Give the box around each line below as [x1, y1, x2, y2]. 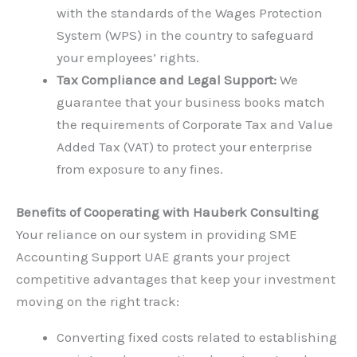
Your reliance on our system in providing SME [16, 226, 297, 242]
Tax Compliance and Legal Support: [57, 72, 277, 88]
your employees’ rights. [57, 49, 199, 66]
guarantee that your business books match [57, 94, 325, 111]
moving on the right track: [16, 292, 179, 309]
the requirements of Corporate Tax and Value [57, 116, 333, 133]
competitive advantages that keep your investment [16, 270, 335, 287]
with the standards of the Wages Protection [57, 5, 323, 22]
